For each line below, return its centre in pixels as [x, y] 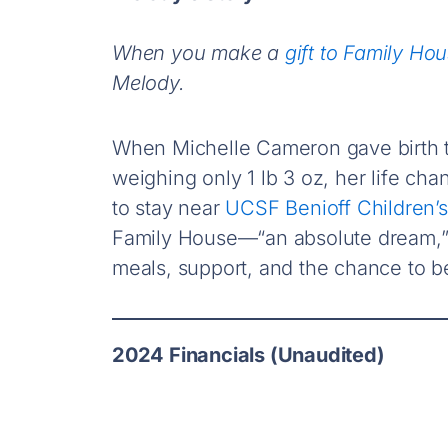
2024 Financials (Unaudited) [248, 354]
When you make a [198, 52]
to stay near [169, 207]
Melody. [148, 82]
